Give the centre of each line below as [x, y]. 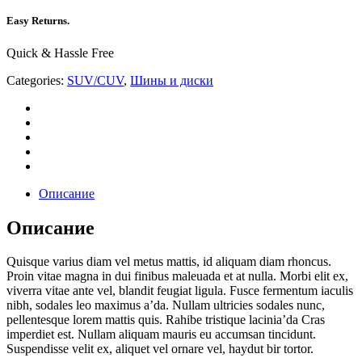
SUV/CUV [95, 80]
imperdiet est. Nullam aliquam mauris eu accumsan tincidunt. [161, 335]
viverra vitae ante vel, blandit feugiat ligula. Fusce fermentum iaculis [180, 291]
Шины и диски [172, 80]
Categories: [35, 80]
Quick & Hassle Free [60, 53]
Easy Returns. [38, 21]
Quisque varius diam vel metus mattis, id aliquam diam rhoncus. [169, 262]
